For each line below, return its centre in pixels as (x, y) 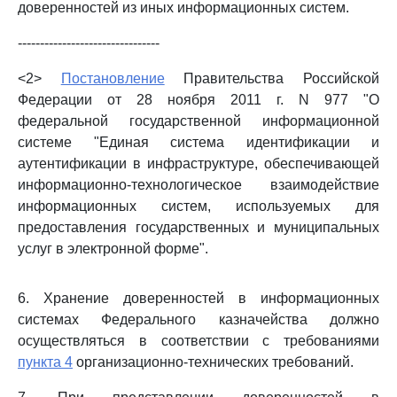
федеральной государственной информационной (198, 121)
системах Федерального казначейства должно (198, 319)
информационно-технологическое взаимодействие (198, 185)
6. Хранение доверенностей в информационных (198, 298)
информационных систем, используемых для (198, 206)
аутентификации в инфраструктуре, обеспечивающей (198, 163)
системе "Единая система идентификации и (198, 142)
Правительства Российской (272, 78)
